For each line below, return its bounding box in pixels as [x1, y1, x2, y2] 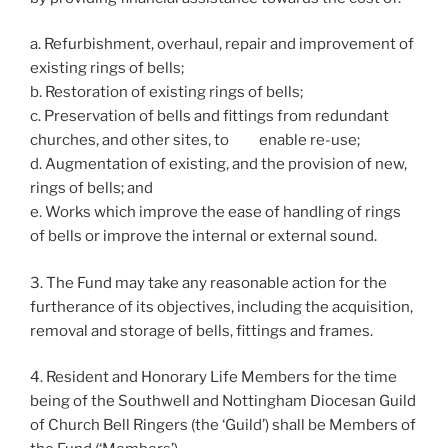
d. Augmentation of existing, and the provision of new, [30, 155, 407, 173]
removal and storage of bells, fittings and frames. [30, 321, 373, 340]
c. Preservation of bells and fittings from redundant [30, 107, 389, 125]
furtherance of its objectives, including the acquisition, [30, 297, 413, 316]
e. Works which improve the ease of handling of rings [30, 203, 401, 221]
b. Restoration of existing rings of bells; [30, 83, 303, 101]
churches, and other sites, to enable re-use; [30, 131, 360, 149]
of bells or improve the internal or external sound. [30, 227, 377, 245]
